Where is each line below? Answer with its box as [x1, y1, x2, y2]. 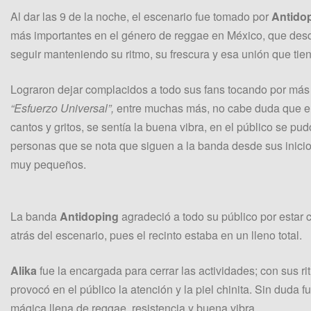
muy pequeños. [10, 156, 86, 173]
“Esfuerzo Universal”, [10, 100, 117, 117]
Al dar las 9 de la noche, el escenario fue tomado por [10, 8, 271, 25]
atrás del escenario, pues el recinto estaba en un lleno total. [10, 227, 302, 244]
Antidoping [60, 208, 121, 225]
